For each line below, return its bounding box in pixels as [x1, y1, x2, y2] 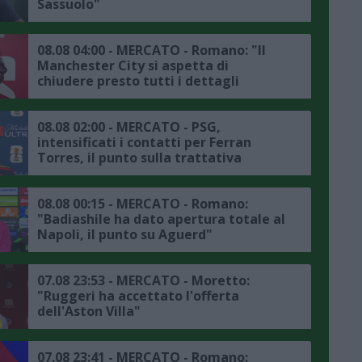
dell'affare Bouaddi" [37, 87, 166, 106]
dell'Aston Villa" [37, 302, 141, 321]
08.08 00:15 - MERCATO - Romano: [37, 195, 248, 213]
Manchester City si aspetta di [37, 57, 229, 75]
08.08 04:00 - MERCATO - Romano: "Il [37, 41, 266, 60]
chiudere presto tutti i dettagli [37, 72, 239, 90]
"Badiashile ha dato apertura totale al [37, 210, 285, 229]
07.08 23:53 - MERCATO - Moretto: [37, 271, 250, 290]
